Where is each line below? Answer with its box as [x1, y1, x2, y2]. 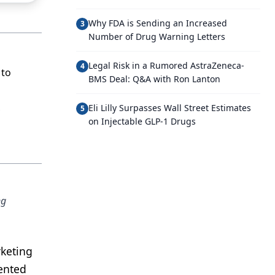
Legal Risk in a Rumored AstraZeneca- [88, 60, 244, 71]
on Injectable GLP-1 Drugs [88, 115, 196, 127]
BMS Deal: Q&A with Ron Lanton [88, 73, 220, 85]
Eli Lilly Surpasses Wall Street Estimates [88, 102, 251, 114]
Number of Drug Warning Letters [88, 31, 225, 42]
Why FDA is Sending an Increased [88, 17, 227, 29]
